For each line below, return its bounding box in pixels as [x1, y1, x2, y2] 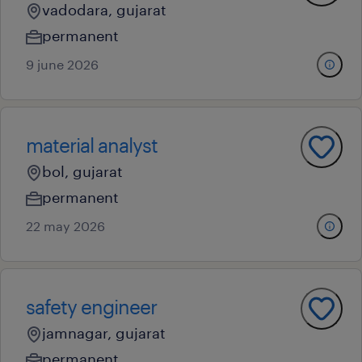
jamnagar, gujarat [42, 324, 166, 342]
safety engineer [26, 295, 157, 318]
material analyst [26, 133, 158, 157]
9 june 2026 [26, 57, 99, 72]
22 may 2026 [26, 218, 105, 234]
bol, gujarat [42, 162, 123, 180]
